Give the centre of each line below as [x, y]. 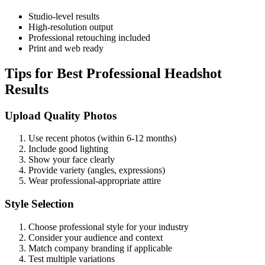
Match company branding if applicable [100, 248]
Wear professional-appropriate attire [95, 181]
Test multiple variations [72, 258]
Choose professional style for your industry [109, 227]
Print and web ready [66, 48]
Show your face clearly [72, 160]
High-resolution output [71, 27]
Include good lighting [68, 149]
